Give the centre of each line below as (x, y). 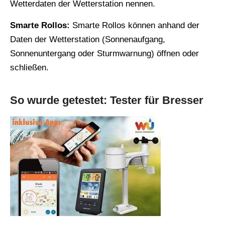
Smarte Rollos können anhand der (135, 26)
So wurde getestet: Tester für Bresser (107, 100)
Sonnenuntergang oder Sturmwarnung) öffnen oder (104, 54)
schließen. (29, 68)
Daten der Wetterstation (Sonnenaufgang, (88, 40)
